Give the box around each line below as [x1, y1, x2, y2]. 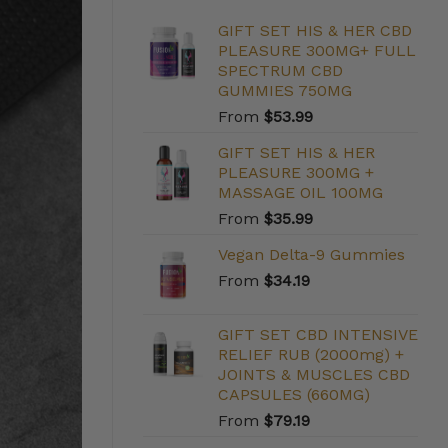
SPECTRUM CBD [218, 61, 343, 81]
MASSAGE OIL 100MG [218, 183, 383, 203]
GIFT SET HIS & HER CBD [218, 21, 412, 41]
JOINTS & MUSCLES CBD [218, 365, 410, 385]
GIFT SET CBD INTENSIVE [218, 325, 418, 345]
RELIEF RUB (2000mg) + [218, 345, 404, 365]
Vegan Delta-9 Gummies [218, 245, 405, 265]
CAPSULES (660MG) [218, 385, 370, 405]
